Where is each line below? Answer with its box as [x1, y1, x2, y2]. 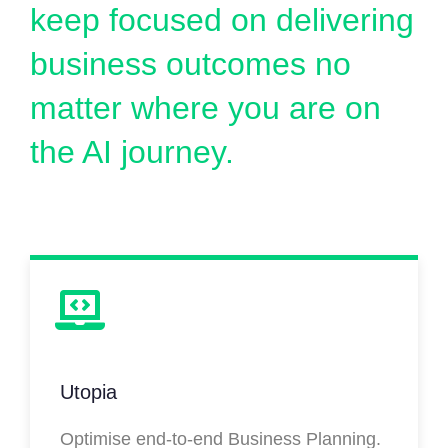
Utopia [60, 380, 117, 403]
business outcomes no [30, 45, 351, 82]
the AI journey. [30, 133, 234, 170]
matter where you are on [30, 89, 381, 126]
